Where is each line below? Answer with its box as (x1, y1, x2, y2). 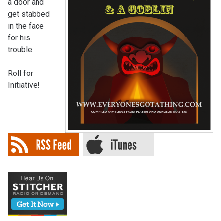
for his (7, 33, 30, 42)
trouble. (7, 45, 34, 54)
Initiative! (7, 80, 40, 90)
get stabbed (7, 9, 50, 19)
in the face (7, 21, 44, 31)
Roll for (7, 69, 33, 78)
